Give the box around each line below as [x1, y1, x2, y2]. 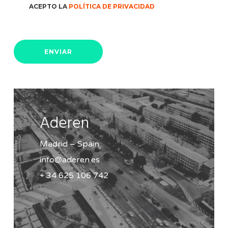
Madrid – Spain [40, 139, 100, 150]
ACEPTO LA [29, 2, 69, 10]
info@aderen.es [40, 155, 100, 165]
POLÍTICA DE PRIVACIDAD [69, 2, 155, 10]
